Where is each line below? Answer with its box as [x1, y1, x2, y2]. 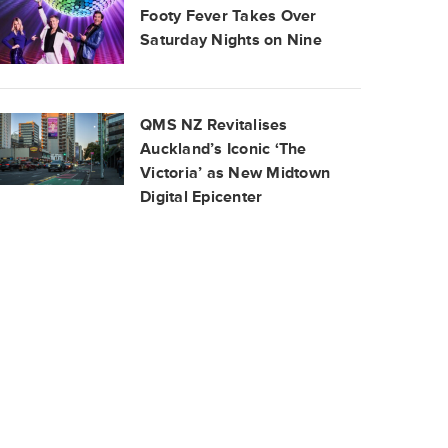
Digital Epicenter [140, 188, 263, 207]
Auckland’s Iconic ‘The [140, 140, 307, 159]
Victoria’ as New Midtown [140, 164, 330, 183]
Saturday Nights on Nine [140, 31, 322, 50]
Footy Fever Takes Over [140, 7, 317, 26]
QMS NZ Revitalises [140, 116, 288, 135]
